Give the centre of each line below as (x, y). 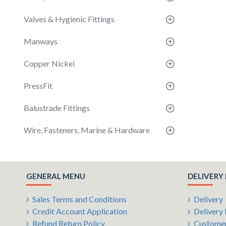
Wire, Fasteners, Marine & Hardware (87, 130)
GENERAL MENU (56, 176)
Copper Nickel (49, 63)
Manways (41, 41)
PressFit (38, 86)
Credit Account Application (80, 211)
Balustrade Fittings (57, 108)
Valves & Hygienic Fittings (69, 19)
